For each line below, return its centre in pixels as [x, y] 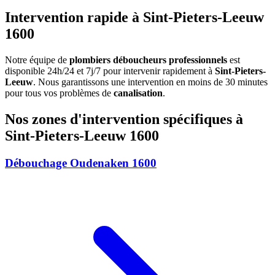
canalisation [138, 93]
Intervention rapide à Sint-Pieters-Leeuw [134, 17]
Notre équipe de [37, 60]
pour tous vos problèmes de [59, 93]
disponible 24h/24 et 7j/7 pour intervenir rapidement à [110, 71]
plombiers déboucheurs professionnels [148, 60]
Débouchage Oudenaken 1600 [81, 163]
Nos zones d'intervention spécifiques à [124, 119]
